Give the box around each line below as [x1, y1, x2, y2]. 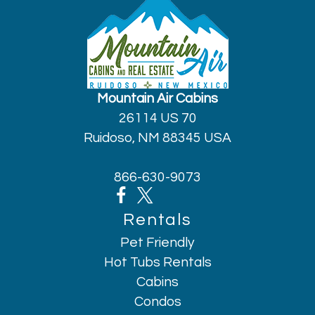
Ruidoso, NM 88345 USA [84, 131, 231, 146]
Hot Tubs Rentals [103, 255, 212, 270]
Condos [134, 295, 181, 309]
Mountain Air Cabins [97, 91, 218, 106]
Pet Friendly [120, 236, 195, 250]
